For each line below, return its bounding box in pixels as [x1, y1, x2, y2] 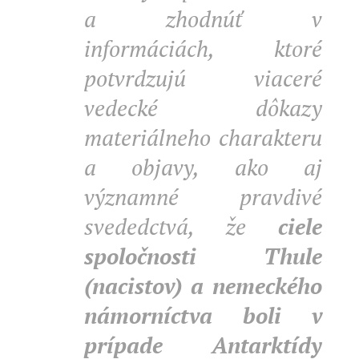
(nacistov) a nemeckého [84, 271, 322, 301]
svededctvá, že [84, 212, 278, 241]
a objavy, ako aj [84, 152, 322, 182]
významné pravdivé [84, 182, 322, 212]
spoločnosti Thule [84, 241, 322, 271]
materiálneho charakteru [84, 123, 322, 152]
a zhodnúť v [84, 4, 322, 34]
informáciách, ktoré [84, 34, 322, 63]
